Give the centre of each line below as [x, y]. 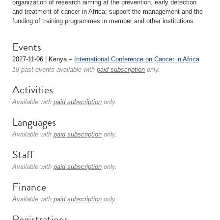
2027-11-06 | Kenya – [43, 59]
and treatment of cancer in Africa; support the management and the [108, 12]
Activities [33, 90]
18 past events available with [55, 69]
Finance [29, 187]
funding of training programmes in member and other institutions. [104, 21]
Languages [34, 122]
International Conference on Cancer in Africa [137, 59]
